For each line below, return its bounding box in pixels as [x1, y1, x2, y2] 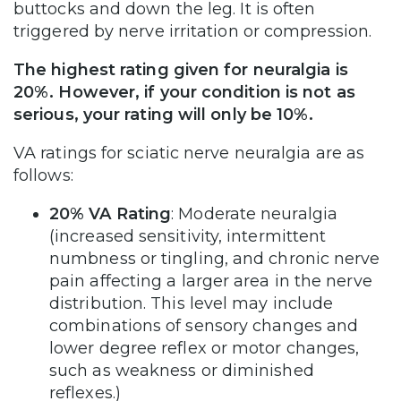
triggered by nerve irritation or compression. [13, 21, 377, 42]
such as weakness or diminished [49, 361, 314, 381]
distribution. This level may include [49, 294, 334, 314]
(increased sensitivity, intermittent [49, 226, 327, 247]
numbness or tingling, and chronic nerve [49, 249, 380, 269]
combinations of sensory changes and [49, 316, 359, 337]
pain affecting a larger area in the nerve [49, 271, 372, 292]
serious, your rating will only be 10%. [13, 105, 314, 125]
